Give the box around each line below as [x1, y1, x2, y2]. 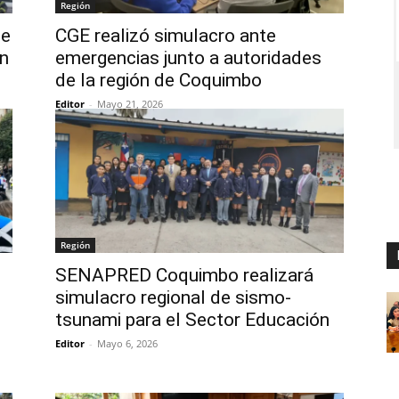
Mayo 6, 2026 [97, 337, 158, 350]
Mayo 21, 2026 [97, 97, 163, 110]
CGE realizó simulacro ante [55, 25, 276, 46]
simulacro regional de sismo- [55, 287, 291, 308]
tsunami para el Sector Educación [55, 309, 330, 330]
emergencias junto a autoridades [55, 47, 322, 69]
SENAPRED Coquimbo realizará [55, 265, 313, 286]
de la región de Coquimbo [55, 69, 262, 91]
